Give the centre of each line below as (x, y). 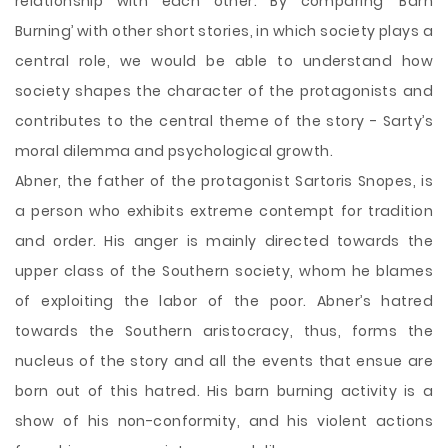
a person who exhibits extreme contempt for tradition (224, 211)
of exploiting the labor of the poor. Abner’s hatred (224, 301)
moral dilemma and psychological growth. (174, 151)
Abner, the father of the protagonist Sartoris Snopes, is (224, 181)
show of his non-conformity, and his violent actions (224, 421)
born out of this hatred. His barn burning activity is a (224, 391)
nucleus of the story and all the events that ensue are (224, 361)
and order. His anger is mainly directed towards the (224, 241)
